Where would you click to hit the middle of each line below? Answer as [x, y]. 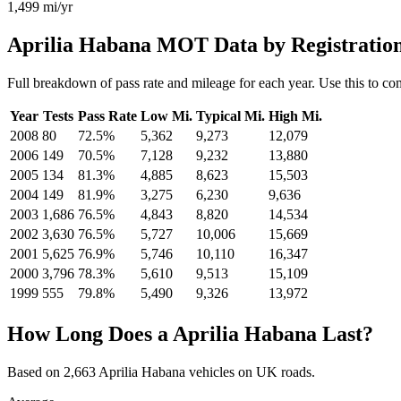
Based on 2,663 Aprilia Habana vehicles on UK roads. [161, 371]
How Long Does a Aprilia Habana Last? [190, 333]
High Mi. [295, 115]
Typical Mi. [230, 115]
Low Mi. [166, 115]
